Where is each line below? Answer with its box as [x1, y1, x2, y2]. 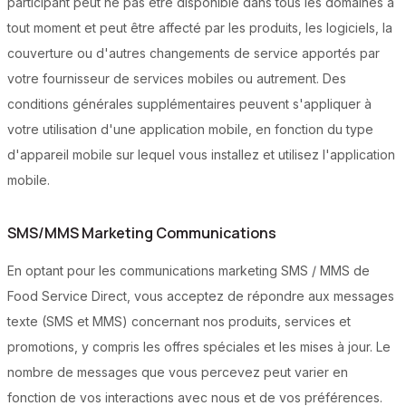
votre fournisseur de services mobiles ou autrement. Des [7, 71, 346, 87]
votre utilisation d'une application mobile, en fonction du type [7, 121, 373, 138]
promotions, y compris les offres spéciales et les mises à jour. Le [7, 339, 391, 355]
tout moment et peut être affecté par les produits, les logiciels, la [7, 20, 392, 36]
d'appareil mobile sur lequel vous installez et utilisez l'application [7, 147, 395, 163]
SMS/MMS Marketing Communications [7, 223, 276, 244]
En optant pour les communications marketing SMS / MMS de [7, 263, 370, 279]
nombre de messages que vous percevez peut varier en [7, 364, 348, 381]
